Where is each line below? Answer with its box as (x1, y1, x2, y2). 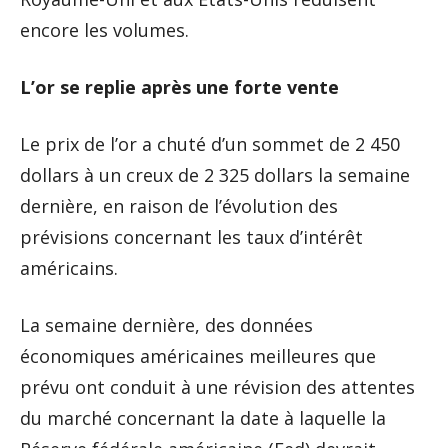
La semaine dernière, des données (20, 312, 313, 337)
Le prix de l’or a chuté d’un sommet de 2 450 (20, 131, 400, 156)
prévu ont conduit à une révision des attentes (20, 374, 415, 399)
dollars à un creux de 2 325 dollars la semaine (20, 162, 410, 187)
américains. (20, 255, 118, 280)
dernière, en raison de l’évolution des (20, 193, 338, 218)
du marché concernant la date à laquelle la (20, 405, 386, 430)
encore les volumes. (20, 17, 189, 42)
